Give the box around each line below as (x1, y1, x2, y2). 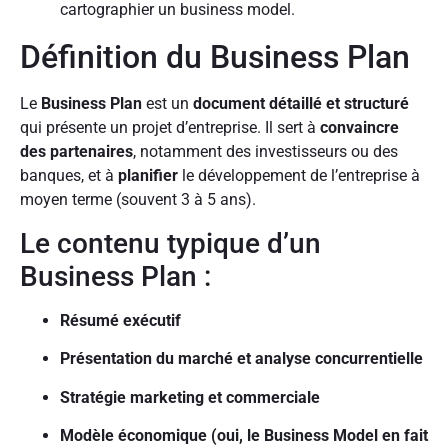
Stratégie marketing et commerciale (60, 387, 320, 407)
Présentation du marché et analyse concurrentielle (60, 349, 423, 369)
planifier (118, 166, 178, 186)
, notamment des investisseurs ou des (133, 142, 398, 162)
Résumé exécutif (60, 310, 181, 330)
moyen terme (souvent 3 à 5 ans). (20, 190, 256, 210)
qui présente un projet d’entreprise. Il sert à (20, 118, 320, 138)
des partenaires (20, 142, 133, 162)
